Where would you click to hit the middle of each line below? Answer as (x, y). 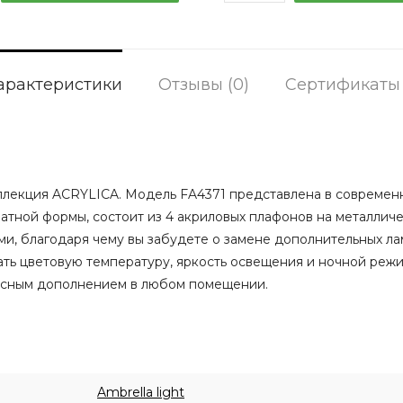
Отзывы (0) (204, 85)
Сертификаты (343, 85)
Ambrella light (141, 392)
